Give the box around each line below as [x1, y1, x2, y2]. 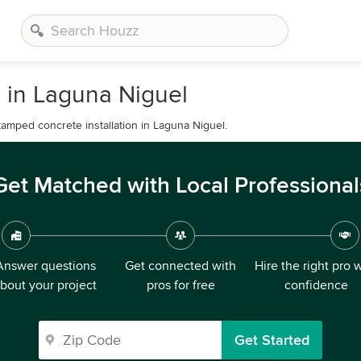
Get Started [234, 331, 309, 349]
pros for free [146, 277, 215, 293]
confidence [284, 277, 348, 293]
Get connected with [125, 258, 236, 274]
